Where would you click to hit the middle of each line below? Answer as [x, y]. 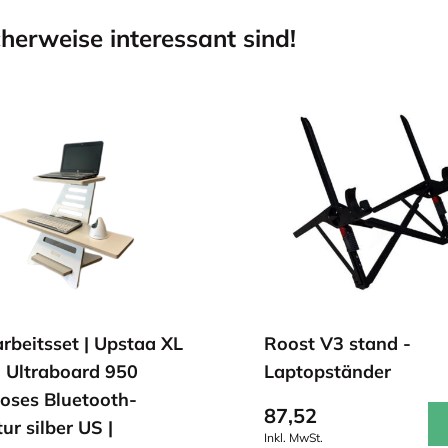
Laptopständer [327, 371]
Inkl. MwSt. [293, 437]
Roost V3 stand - [337, 343]
